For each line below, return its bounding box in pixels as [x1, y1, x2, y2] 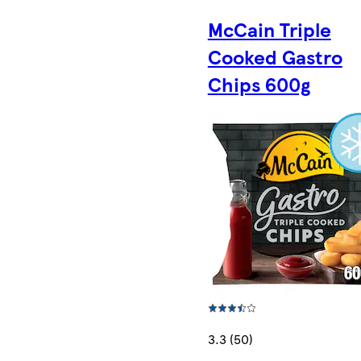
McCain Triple [207, 15, 331, 43]
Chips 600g [207, 69, 310, 98]
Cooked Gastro [207, 42, 342, 70]
